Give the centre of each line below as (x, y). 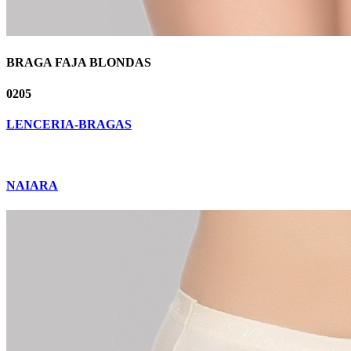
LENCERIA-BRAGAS (69, 124)
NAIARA (32, 186)
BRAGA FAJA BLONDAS (79, 63)
